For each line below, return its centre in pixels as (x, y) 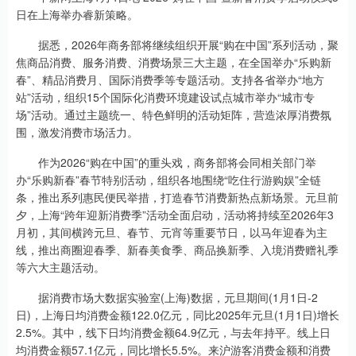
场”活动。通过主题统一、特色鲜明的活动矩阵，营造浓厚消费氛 (174, 114)
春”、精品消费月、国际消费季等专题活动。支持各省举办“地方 (170, 79)
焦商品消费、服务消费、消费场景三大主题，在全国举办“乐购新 (174, 62)
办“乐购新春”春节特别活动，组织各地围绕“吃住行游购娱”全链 (168, 180)
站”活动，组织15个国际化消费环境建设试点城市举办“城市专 (165, 97)
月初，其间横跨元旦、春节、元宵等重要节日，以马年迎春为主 (172, 232)
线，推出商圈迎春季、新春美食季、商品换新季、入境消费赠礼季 (177, 250)
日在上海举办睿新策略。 (77, 14)
